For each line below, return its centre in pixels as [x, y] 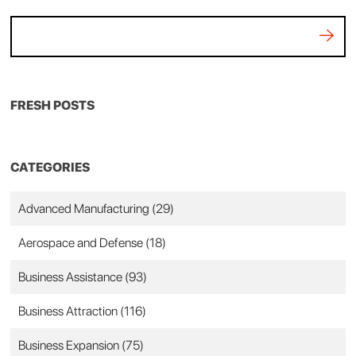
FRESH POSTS [53, 105]
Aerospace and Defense [82, 242]
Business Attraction [70, 311]
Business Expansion [70, 345]
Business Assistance [72, 277]
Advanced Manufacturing [85, 208]
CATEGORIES [50, 167]
